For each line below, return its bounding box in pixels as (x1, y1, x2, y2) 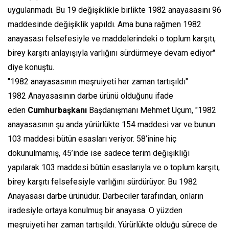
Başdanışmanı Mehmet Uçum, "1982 (87, 105, 216, 116)
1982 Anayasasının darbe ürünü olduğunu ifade (8, 91, 173, 101)
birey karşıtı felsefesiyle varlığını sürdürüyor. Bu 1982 (8, 177, 197, 187)
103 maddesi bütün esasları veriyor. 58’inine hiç (8, 134, 176, 144)
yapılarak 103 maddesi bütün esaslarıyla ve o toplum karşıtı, (8, 163, 220, 173)
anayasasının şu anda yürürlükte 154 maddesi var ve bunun (8, 120, 215, 130)
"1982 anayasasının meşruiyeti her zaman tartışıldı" (8, 77, 188, 87)
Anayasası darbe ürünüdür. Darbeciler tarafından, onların (8, 191, 203, 201)
